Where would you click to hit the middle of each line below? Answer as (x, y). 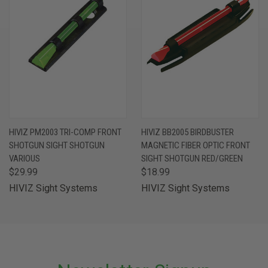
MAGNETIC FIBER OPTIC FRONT (196, 145)
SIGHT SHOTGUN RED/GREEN (192, 158)
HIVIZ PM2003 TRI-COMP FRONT (65, 132)
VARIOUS (25, 158)
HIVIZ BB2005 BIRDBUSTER (188, 132)
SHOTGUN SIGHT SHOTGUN (57, 145)
